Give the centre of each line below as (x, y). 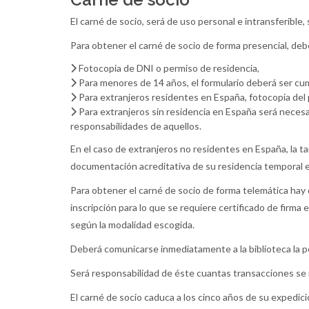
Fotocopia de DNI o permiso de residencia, (168, 68)
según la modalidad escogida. (132, 225)
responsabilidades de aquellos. (136, 126)
